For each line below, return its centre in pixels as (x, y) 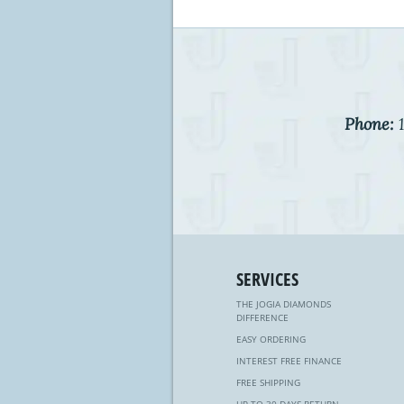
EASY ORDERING (271, 339)
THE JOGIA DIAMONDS (284, 304)
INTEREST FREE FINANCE (289, 361)
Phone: (369, 124)
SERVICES (267, 279)
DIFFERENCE (262, 317)
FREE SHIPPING (268, 382)
